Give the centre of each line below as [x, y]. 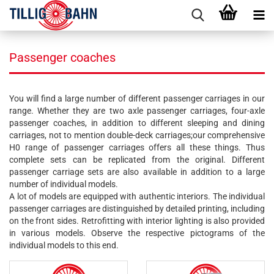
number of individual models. [64, 184]
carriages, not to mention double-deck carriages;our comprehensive [137, 135]
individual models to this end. [64, 245]
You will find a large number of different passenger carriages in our [137, 98]
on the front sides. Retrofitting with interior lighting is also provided [137, 221]
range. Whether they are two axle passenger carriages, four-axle [137, 111]
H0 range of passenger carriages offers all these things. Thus [137, 147]
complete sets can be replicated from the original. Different [137, 160]
